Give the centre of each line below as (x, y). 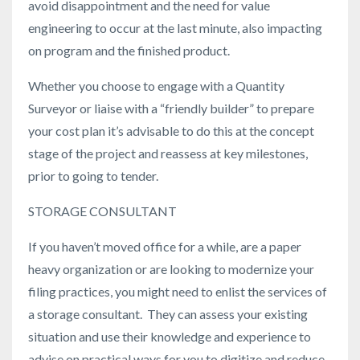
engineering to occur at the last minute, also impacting (175, 28)
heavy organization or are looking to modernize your (171, 269)
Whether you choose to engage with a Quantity (156, 86)
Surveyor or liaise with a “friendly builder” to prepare (171, 108)
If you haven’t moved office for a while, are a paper (165, 247)
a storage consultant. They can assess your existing (168, 314)
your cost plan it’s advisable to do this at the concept (171, 131)
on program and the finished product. (129, 51)
